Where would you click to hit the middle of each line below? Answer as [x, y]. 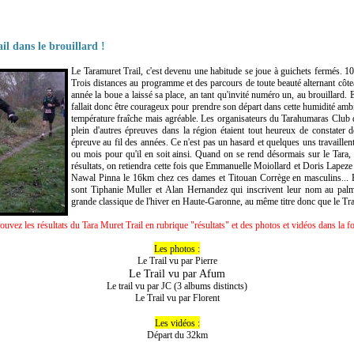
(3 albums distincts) [209, 286]
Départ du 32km [177, 335]
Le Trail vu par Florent [177, 298]
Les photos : [177, 249]
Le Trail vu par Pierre [177, 260]
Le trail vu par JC [139, 286]
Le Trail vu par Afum [177, 273]
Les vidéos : [177, 323]
